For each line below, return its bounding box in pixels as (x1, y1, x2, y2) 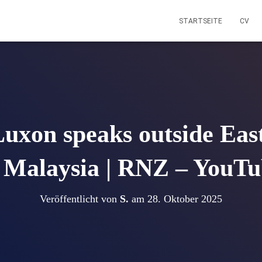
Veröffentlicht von (40, 193, 120, 205)
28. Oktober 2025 (147, 193, 222, 205)
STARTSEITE (179, 17, 222, 25)
